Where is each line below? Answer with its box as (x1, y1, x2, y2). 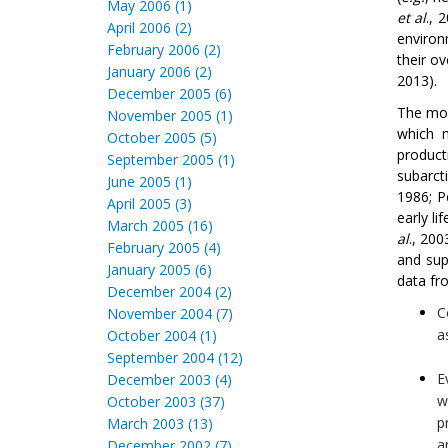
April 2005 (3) (107, 194, 192, 213)
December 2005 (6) (107, 84, 232, 103)
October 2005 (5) (107, 128, 217, 147)
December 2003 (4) (107, 370, 232, 389)
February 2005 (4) (107, 238, 221, 257)
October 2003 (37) (107, 392, 225, 411)
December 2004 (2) (107, 282, 232, 301)
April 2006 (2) (107, 18, 192, 37)
